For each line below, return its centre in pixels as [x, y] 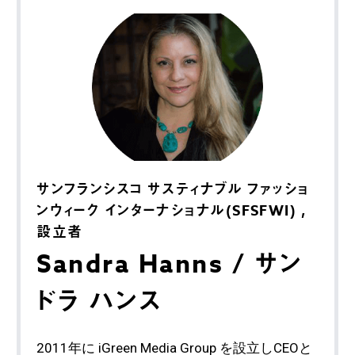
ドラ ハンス [100, 302]
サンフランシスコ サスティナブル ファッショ [173, 189]
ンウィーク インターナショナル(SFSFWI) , [172, 210]
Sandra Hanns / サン [170, 265]
